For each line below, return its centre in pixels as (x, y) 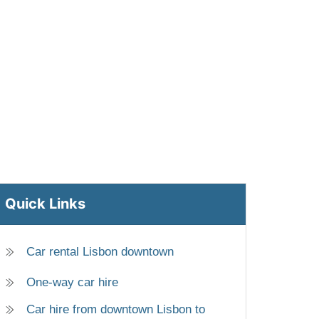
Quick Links (45, 204)
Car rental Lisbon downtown (100, 252)
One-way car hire (72, 283)
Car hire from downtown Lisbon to (116, 310)
